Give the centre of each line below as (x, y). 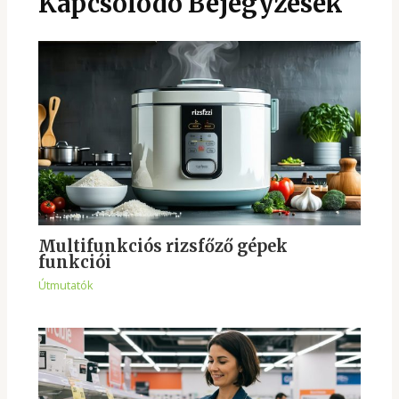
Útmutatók (65, 285)
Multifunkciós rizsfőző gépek (163, 246)
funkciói (74, 262)
